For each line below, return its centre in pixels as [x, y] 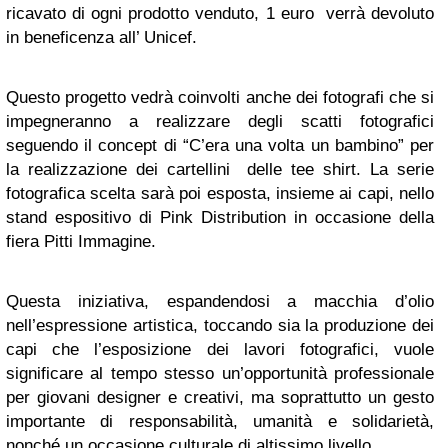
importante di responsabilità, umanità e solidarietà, [220, 422]
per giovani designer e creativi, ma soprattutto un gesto [220, 398]
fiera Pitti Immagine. [81, 242]
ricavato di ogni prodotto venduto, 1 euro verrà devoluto [220, 14]
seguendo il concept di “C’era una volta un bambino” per [220, 146]
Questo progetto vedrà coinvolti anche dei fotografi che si [220, 98]
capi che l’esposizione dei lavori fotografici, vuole [220, 350]
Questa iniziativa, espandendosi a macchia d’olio [220, 302]
